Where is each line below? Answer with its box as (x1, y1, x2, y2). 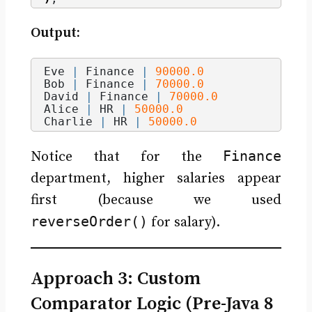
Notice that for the (30, 148, 224, 166)
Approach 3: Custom (30, 267, 201, 290)
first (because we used (30, 191, 282, 209)
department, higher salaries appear (30, 169, 282, 187)
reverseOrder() (30, 212, 148, 230)
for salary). (147, 213, 220, 231)
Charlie (43, 114, 100, 128)
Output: (30, 24, 80, 42)
